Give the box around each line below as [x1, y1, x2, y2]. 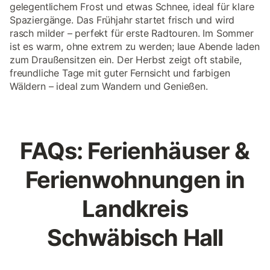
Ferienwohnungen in [25, 166, 245, 193]
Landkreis [82, 195, 188, 222]
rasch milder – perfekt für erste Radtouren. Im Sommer [10, 27, 254, 39]
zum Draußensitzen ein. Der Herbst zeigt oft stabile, [10, 54, 242, 66]
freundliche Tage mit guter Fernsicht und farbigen [10, 67, 230, 79]
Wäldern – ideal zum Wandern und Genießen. [10, 80, 208, 92]
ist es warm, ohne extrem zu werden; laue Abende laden [10, 40, 260, 52]
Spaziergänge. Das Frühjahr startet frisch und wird [10, 14, 235, 26]
